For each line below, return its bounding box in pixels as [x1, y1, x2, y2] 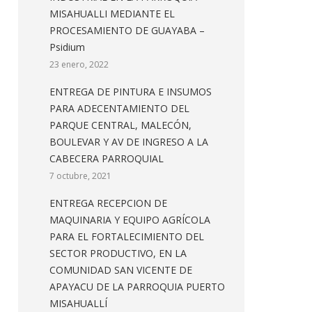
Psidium [49, 40, 85, 54]
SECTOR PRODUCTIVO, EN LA [49, 247, 187, 260]
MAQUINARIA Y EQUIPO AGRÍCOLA [49, 213, 210, 226]
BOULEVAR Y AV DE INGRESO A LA [49, 135, 208, 148]
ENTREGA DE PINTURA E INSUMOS [49, 85, 212, 98]
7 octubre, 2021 [49, 170, 111, 182]
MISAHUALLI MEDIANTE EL [49, 7, 175, 20]
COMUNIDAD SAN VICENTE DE [49, 263, 192, 276]
